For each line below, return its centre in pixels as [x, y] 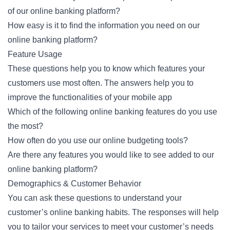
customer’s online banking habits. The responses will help [113, 212]
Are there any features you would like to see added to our [111, 155]
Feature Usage [35, 54]
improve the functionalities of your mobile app [90, 97]
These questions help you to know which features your [106, 69]
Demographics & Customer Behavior [74, 184]
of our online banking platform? [64, 11]
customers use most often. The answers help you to [101, 83]
